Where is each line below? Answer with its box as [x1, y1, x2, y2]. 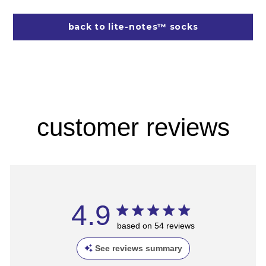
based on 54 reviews [117, 220, 195, 230]
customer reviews [36, 113, 230, 141]
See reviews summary [94, 243, 182, 253]
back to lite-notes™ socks [68, 21, 198, 32]
